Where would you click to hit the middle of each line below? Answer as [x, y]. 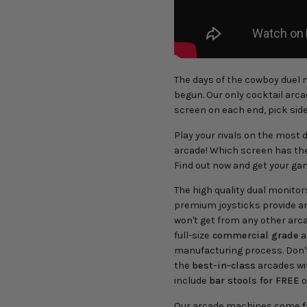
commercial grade [256, 236]
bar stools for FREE [254, 281]
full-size [192, 236]
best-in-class [224, 266]
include [191, 281]
